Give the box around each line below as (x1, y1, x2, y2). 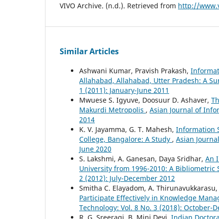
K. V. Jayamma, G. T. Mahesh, (79, 124, 176, 134)
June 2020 (79, 144, 111, 153)
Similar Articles (60, 45, 119, 57)
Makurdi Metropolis (79, 105, 146, 114)
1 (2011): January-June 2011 (79, 85, 169, 95)
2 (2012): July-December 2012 (79, 173, 175, 183)
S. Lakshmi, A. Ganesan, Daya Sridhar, (79, 153, 205, 163)
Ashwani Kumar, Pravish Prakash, (79, 66, 191, 75)
